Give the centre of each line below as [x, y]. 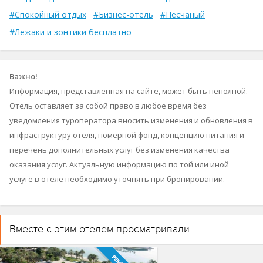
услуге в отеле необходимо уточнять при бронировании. [117, 179]
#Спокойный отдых [48, 14]
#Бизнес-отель [123, 14]
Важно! [23, 76]
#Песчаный [183, 14]
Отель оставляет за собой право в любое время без [108, 106]
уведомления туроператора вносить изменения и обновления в [131, 120]
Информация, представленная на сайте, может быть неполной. [129, 91]
